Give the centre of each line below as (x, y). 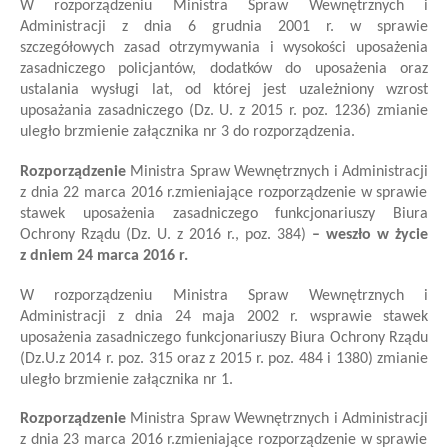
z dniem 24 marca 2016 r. (104, 255)
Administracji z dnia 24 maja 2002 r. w (170, 316)
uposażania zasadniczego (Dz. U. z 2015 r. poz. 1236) (198, 111)
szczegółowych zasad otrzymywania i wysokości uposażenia (224, 48)
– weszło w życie (367, 234)
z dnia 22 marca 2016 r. (98, 192)
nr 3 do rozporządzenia (275, 132)
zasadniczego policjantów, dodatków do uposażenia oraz (224, 69)
